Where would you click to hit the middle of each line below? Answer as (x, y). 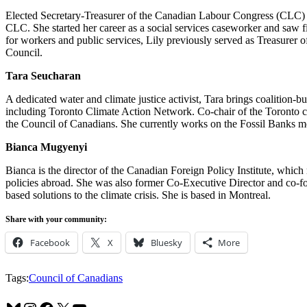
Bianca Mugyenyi (46, 147)
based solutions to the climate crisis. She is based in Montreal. (138, 195)
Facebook (50, 242)
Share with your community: (56, 219)
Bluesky (167, 242)
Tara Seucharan (43, 75)
